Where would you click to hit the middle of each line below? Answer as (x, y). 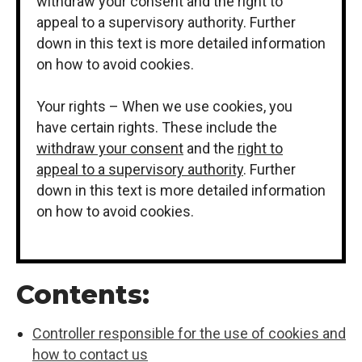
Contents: (83, 295)
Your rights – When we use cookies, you (164, 106)
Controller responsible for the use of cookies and (189, 334)
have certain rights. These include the (157, 127)
